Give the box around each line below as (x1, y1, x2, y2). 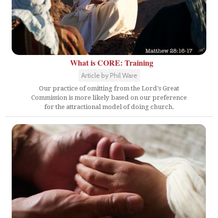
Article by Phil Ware (81, 71, 137, 80)
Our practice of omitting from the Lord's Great (39, 85, 179, 92)
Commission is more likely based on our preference (31, 94, 187, 101)
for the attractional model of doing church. (44, 103, 174, 110)
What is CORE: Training (70, 57, 153, 68)
